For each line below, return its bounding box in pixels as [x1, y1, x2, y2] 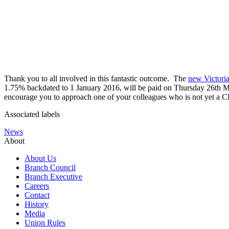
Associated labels [4, 109, 60, 119]
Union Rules [25, 218, 65, 227]
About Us [25, 153, 56, 163]
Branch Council [25, 163, 76, 172]
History [25, 199, 49, 209]
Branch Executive [25, 172, 82, 181]
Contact [25, 190, 50, 199]
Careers [25, 181, 49, 190]
